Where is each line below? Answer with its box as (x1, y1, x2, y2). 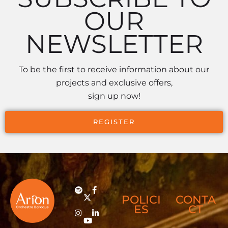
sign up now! (88, 91, 140, 101)
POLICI (122, 192, 161, 207)
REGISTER (93, 118, 135, 126)
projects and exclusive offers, (55, 78, 173, 88)
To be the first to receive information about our (19, 65, 209, 75)
